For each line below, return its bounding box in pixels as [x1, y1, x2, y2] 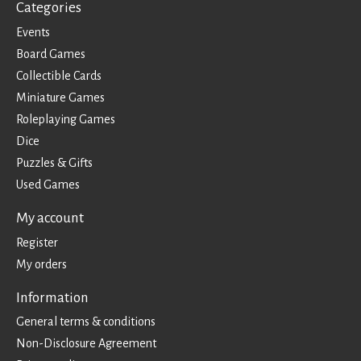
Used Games [16, 177, 80, 191]
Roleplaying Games [16, 112, 115, 126]
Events [16, 25, 50, 39]
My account [16, 210, 84, 226]
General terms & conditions [16, 315, 156, 329]
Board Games [16, 47, 85, 60]
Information [16, 289, 89, 305]
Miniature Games [16, 90, 105, 104]
